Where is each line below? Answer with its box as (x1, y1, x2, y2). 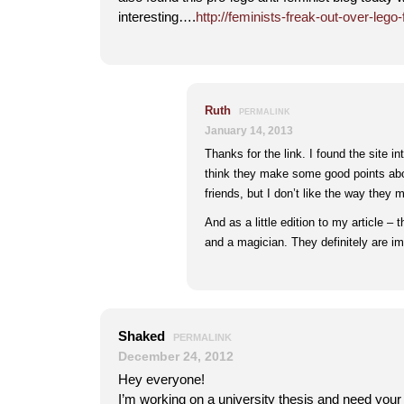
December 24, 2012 (118, 349, 234, 363)
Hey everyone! (118, 372, 205, 387)
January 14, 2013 (205, 124, 293, 136)
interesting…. (118, 9, 196, 24)
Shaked (118, 328, 169, 344)
